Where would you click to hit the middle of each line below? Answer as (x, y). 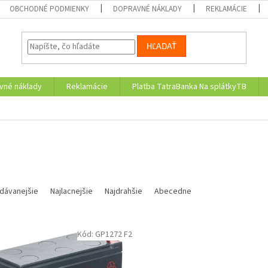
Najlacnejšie (71, 192)
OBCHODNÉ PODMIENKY (50, 9)
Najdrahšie (124, 192)
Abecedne (173, 192)
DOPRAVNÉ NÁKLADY (148, 9)
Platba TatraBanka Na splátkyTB (189, 87)
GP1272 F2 (113, 235)
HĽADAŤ (162, 46)
